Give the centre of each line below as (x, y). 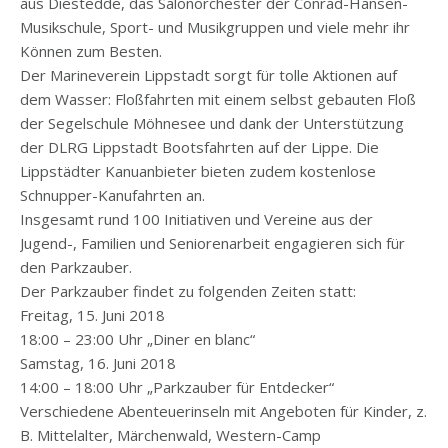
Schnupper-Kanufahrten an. (112, 195)
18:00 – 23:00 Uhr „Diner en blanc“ (137, 339)
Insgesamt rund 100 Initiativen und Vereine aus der (196, 219)
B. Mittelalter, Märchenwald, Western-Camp (170, 435)
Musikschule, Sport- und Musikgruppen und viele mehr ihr (215, 27)
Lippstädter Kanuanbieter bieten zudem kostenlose (198, 171)
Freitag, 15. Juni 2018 (92, 315)
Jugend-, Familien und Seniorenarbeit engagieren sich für (212, 243)
